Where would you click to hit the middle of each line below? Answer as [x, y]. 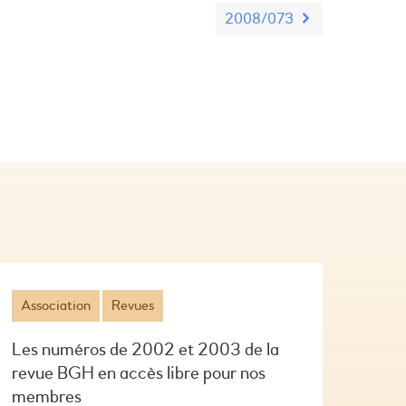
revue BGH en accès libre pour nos [138, 373]
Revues [132, 305]
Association [55, 305]
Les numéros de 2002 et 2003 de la [145, 350]
